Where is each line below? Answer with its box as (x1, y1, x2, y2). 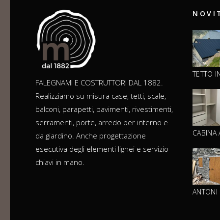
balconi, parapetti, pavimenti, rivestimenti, (35, 104, 173, 114)
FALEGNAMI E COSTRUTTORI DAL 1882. (35, 77, 163, 87)
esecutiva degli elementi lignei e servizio (35, 143, 168, 154)
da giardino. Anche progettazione (35, 130, 146, 140)
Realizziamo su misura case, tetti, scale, (35, 90, 166, 101)
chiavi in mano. (35, 157, 84, 167)
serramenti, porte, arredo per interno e (35, 117, 168, 127)
